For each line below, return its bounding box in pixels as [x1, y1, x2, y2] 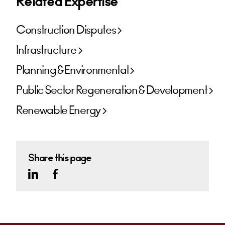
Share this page [28, 151, 91, 165]
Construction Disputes [16, 23, 116, 38]
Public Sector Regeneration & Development [16, 83, 207, 98]
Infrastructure [16, 43, 76, 58]
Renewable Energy [16, 103, 100, 118]
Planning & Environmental [16, 63, 129, 78]
